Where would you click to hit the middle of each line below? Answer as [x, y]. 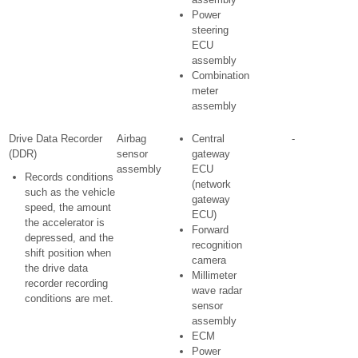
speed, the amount [68, 207]
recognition [217, 245]
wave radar [217, 290]
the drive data [56, 268]
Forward [210, 230]
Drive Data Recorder [56, 139]
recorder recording [66, 283]
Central [208, 139]
